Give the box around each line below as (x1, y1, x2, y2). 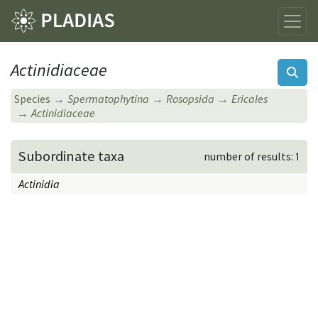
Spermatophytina (67, 92, 150, 106)
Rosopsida (166, 92, 215, 106)
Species (14, 92, 51, 106)
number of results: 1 (203, 149, 300, 164)
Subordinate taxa (18, 147, 125, 166)
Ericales (231, 92, 268, 106)
